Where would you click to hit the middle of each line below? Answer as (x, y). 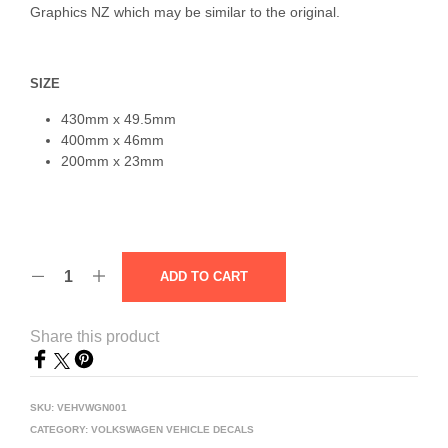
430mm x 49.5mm (118, 119)
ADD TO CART (204, 276)
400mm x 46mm (112, 140)
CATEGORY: (60, 429)
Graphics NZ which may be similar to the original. (185, 11)
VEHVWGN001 (92, 407)
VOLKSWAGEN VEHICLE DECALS (172, 429)
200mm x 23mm (112, 161)
